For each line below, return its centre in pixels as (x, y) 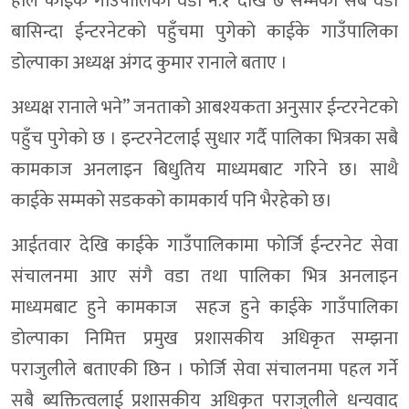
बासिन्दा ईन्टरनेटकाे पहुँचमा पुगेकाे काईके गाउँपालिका (204, 32)
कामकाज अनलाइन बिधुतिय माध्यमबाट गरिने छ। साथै (204, 170)
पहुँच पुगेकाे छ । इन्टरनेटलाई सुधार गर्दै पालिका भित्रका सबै (204, 139)
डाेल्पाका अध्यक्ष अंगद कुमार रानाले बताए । (149, 63)
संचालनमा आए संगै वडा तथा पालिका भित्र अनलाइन (204, 277)
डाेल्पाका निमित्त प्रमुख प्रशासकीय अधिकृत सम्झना (204, 339)
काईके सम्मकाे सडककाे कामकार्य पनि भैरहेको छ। (172, 201)
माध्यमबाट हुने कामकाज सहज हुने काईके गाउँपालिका (204, 308)
